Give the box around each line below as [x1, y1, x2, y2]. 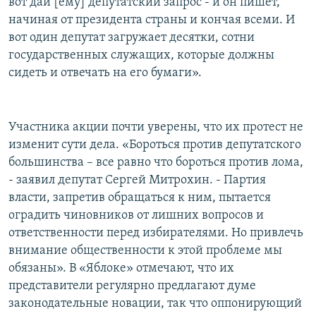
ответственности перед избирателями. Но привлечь [8, 226, 303, 241]
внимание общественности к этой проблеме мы [8, 244, 282, 258]
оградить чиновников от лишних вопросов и [8, 209, 264, 223]
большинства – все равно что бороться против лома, [8, 156, 303, 170]
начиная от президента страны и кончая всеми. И [8, 13, 295, 28]
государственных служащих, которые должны [8, 49, 274, 63]
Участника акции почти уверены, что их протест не [8, 121, 303, 135]
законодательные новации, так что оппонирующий [8, 297, 302, 311]
